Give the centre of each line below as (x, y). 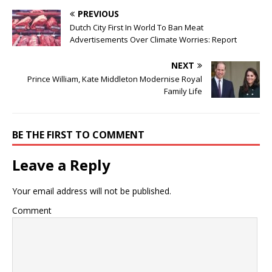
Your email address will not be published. (92, 191)
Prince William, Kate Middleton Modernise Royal (115, 79)
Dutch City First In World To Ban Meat (137, 28)
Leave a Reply (61, 165)
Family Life (183, 91)
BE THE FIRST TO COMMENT (78, 135)
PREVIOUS (98, 14)
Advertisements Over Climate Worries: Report (153, 40)
